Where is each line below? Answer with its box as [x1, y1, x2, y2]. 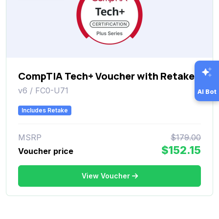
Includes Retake [22, 106, 68, 114]
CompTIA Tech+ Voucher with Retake [18, 69, 195, 83]
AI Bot [197, 88, 217, 95]
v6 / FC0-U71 [18, 85, 68, 95]
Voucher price [18, 146, 73, 156]
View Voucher [81, 171, 130, 180]
